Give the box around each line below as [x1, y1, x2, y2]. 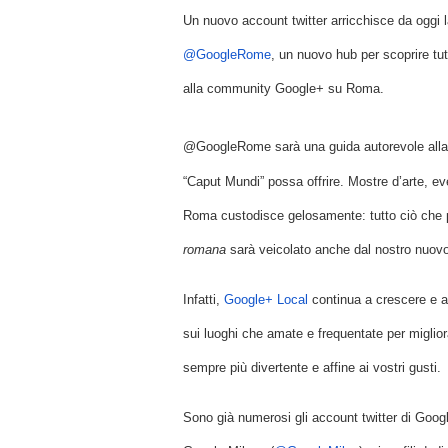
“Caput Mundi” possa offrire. [183, 174, 344, 189]
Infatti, [183, 292, 224, 307]
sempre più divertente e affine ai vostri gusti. [183, 360, 441, 375]
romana [183, 242, 226, 257]
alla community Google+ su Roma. [183, 81, 384, 96]
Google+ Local [224, 292, 308, 307]
